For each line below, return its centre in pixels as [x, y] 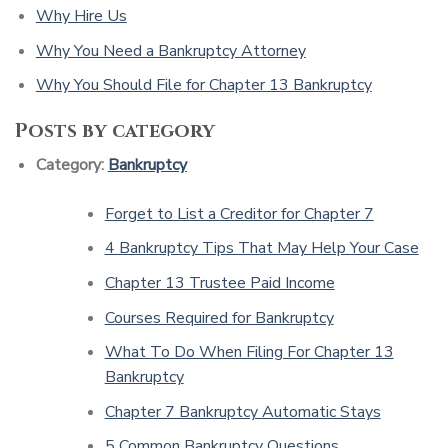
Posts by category [115, 131]
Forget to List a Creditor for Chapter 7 [239, 213]
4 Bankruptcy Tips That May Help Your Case [261, 248]
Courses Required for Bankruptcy [219, 317]
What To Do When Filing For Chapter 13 [249, 352]
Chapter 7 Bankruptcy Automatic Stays [242, 411]
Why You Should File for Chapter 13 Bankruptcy [203, 85]
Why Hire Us [81, 16]
